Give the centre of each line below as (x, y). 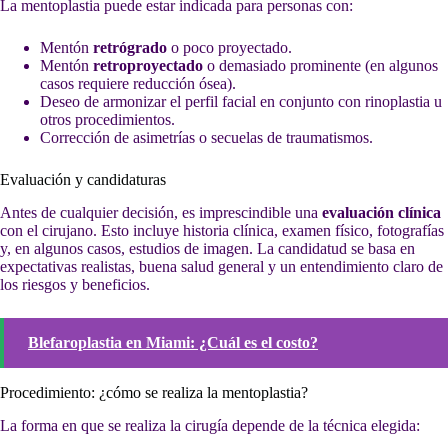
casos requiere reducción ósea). (138, 84)
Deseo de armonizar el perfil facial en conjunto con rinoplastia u (241, 102)
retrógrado (130, 48)
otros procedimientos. (107, 120)
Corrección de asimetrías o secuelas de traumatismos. (206, 138)
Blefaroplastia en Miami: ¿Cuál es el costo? (173, 342)
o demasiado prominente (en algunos (320, 66)
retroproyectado (148, 66)
